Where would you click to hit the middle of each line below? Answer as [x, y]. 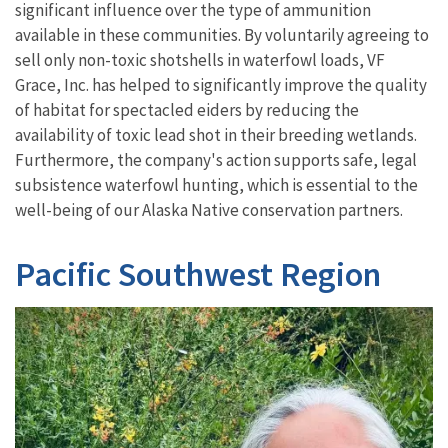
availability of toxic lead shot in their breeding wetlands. [216, 135]
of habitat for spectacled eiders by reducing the [187, 110]
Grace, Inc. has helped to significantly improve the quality [221, 85]
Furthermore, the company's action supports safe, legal [216, 160]
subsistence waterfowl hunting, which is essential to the [216, 185]
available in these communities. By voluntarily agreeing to [222, 35]
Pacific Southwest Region [198, 274]
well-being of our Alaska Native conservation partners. [209, 210]
